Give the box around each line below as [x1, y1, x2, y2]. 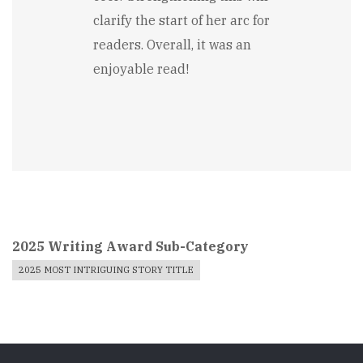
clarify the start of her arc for [93, 11, 270, 28]
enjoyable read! [93, 60, 189, 77]
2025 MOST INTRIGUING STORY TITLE [19, 263, 194, 275]
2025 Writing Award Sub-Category [12, 237, 249, 254]
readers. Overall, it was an [93, 36, 251, 53]
